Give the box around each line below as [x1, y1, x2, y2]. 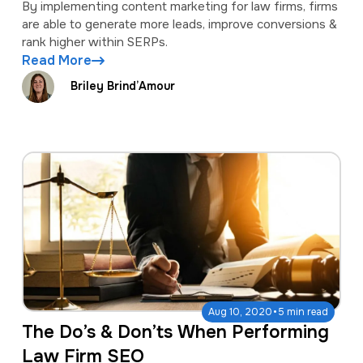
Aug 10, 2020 [208, 305, 273, 319]
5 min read [278, 305, 329, 319]
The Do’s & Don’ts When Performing [21, 321, 329, 344]
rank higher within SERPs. [21, 33, 168, 50]
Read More [21, 51, 92, 69]
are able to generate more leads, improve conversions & [21, 15, 337, 32]
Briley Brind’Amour [70, 79, 175, 94]
